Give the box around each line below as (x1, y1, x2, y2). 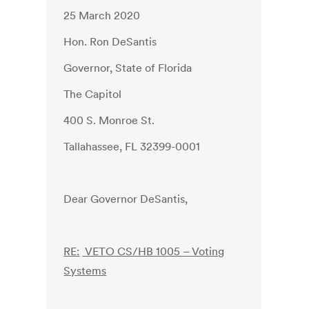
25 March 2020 (63, 8, 141, 23)
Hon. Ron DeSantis (63, 34, 157, 49)
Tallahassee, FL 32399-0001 (63, 139, 201, 154)
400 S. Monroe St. (63, 113, 155, 128)
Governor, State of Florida (63, 61, 192, 75)
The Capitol (63, 87, 122, 101)
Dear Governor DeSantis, (63, 192, 188, 206)
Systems (63, 263, 107, 278)
